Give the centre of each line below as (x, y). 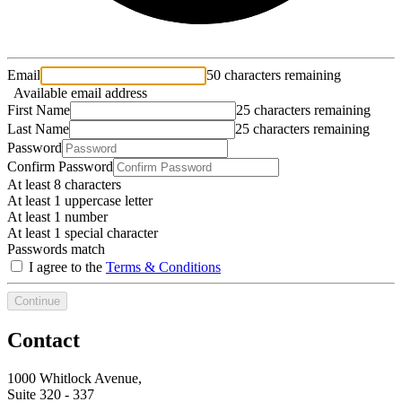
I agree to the (66, 267)
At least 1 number (57, 217)
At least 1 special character (83, 233)
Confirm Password (60, 166)
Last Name (38, 129)
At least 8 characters (64, 184)
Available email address (77, 93)
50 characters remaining (274, 75)
